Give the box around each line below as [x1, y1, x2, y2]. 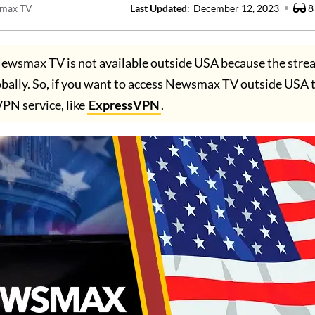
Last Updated [130, 2, 187, 14]
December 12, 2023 [193, 2, 279, 14]
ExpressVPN [88, 97, 160, 112]
